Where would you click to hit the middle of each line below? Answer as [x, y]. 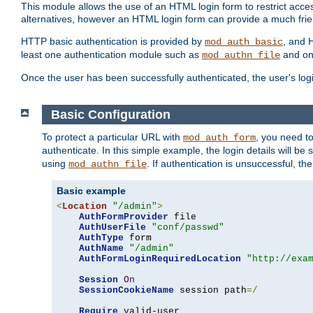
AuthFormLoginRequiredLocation [160, 259]
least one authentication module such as [111, 55]
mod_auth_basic [244, 42]
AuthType [101, 238]
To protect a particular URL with [112, 137]
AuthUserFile [112, 228]
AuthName [101, 249]
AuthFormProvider [124, 217]
